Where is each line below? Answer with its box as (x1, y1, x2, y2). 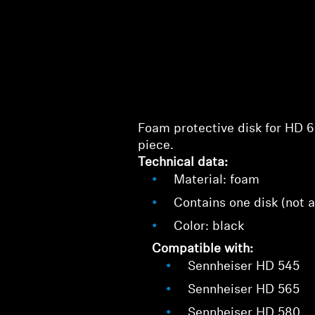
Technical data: (138, 156, 229, 169)
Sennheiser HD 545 (188, 260, 300, 274)
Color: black (174, 220, 245, 233)
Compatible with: (152, 243, 254, 256)
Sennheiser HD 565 (188, 283, 300, 297)
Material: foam (174, 174, 260, 187)
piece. (138, 139, 174, 153)
